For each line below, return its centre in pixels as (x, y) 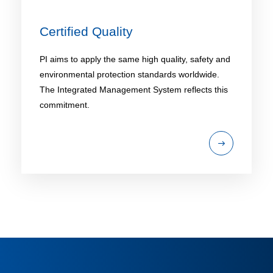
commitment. (65, 105)
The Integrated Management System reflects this (134, 90)
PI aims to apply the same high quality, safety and (135, 59)
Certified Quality (86, 32)
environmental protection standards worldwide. (129, 75)
